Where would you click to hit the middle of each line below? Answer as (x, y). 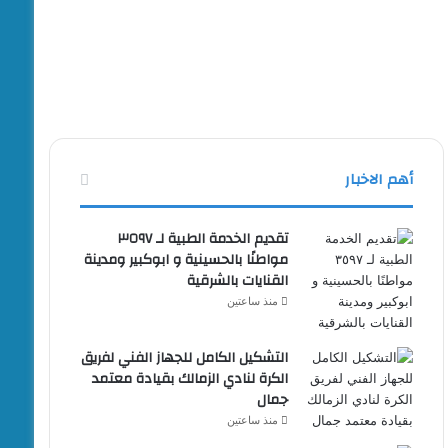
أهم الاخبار (379, 179)
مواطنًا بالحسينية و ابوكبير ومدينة (186, 259)
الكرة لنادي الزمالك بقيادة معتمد (190, 378)
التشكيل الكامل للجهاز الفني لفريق (185, 357)
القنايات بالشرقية (238, 280)
